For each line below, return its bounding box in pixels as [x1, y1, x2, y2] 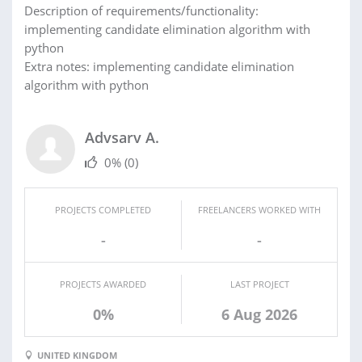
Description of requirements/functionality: [24, 2, 259, 19]
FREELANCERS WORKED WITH [198, 203, 321, 216]
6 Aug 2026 [221, 304, 297, 324]
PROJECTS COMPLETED [55, 203, 151, 216]
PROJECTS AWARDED [60, 277, 146, 290]
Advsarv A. [85, 127, 159, 147]
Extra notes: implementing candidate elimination [24, 57, 294, 74]
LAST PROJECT [229, 277, 289, 290]
